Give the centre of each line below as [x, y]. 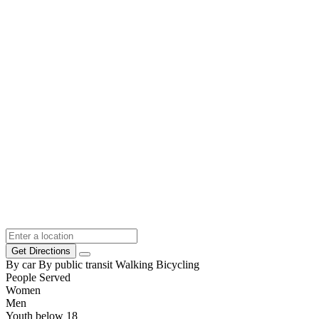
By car [21, 265]
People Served [38, 277]
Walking [134, 265]
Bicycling [178, 265]
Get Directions [41, 251]
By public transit [75, 265]
